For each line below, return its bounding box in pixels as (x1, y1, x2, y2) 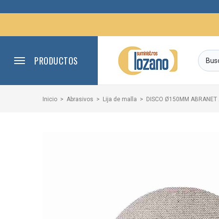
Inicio (43, 96, 57, 103)
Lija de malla (103, 96, 137, 103)
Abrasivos (66, 96, 93, 103)
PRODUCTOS (34, 54, 78, 67)
